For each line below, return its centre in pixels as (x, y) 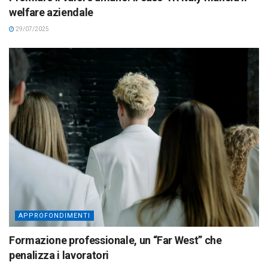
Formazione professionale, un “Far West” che (115, 240)
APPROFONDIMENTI (54, 216)
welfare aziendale (51, 13)
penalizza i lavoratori (59, 255)
